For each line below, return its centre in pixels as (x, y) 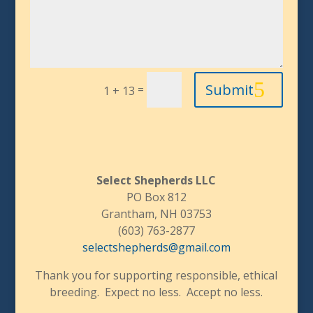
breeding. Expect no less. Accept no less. (156, 292)
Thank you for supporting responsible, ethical (156, 276)
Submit (230, 89)
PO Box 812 (156, 197)
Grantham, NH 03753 (156, 214)
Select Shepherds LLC (156, 181)
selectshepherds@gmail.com (156, 248)
